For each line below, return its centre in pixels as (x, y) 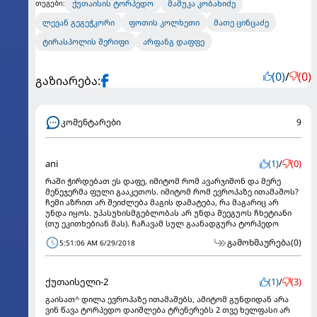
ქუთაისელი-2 (77, 281)
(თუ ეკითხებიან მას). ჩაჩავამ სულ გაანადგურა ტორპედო (162, 223)
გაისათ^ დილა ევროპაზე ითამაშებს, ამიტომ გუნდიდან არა (167, 299)
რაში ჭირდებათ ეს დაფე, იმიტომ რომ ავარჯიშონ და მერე (163, 180)
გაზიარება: (68, 80)
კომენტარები (91, 122)
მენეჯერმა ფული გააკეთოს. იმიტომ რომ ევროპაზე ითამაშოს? (172, 191)
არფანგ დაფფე (174, 41)
